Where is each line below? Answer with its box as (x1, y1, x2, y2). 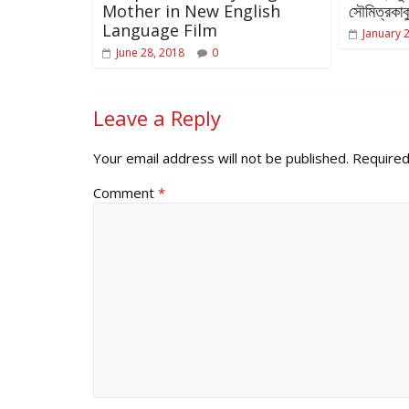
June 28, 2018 (116, 44, 184, 60)
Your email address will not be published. (93, 148, 349, 167)
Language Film (102, 18, 217, 41)
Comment (93, 183, 158, 202)
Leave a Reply (93, 103, 221, 131)
